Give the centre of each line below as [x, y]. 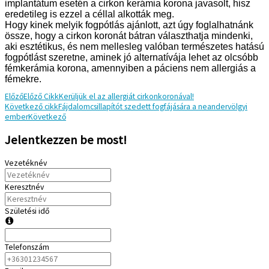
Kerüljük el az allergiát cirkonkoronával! [126, 96]
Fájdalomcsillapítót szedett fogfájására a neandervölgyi [153, 106]
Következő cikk [32, 106]
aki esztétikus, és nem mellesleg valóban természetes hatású [134, 47]
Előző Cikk [41, 96]
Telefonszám [27, 247]
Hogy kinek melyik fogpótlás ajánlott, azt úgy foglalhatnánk [129, 25]
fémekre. [23, 79]
